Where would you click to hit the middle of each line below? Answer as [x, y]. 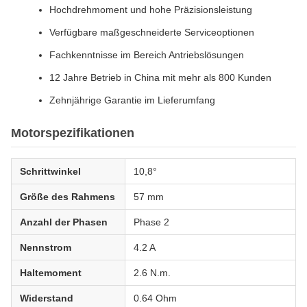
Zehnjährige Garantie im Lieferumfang [132, 100]
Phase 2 [151, 222]
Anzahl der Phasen [64, 222]
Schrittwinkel [50, 171]
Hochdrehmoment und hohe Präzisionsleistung [151, 10]
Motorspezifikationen [73, 133]
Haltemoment [51, 273]
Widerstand [47, 298]
